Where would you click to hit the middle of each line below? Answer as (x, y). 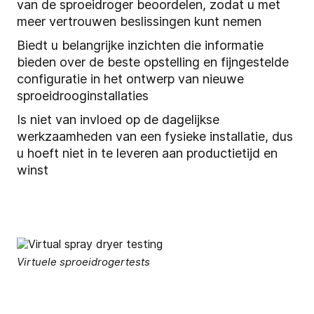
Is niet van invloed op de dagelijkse (118, 120)
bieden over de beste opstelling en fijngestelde (153, 62)
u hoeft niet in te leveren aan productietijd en (147, 153)
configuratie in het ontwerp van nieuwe (130, 79)
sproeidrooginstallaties (84, 96)
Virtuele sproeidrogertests (83, 262)
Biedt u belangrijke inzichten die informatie (140, 46)
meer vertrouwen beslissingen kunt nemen (141, 22)
